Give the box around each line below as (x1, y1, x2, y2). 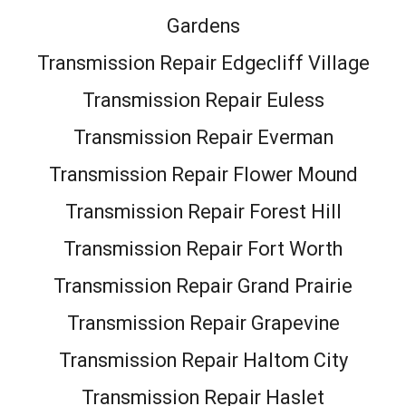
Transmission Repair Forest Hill (64, 199, 342, 223)
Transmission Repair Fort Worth (63, 237, 343, 260)
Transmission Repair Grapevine (66, 311, 340, 334)
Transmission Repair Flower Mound (48, 162, 358, 186)
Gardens (166, 14, 240, 37)
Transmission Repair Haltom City (58, 348, 348, 372)
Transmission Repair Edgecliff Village (36, 51, 370, 74)
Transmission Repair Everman (72, 125, 333, 149)
